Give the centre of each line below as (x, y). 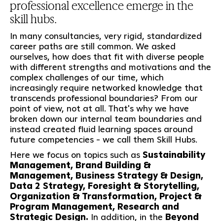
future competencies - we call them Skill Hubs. (103, 139)
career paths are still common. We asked (92, 46)
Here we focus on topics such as (76, 154)
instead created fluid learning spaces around (101, 129)
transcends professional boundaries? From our (104, 98)
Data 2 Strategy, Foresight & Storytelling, (104, 185)
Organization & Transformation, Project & (106, 196)
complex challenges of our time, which (87, 77)
